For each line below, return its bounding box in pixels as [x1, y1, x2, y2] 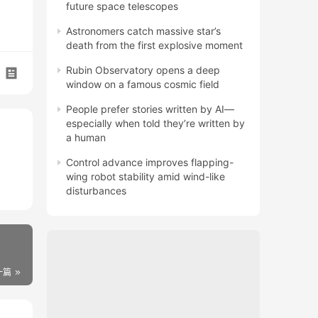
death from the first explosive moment [66, 39, 243, 52]
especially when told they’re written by [66, 117, 245, 130]
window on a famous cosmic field [66, 78, 219, 91]
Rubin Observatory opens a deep [66, 64, 220, 77]
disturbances [66, 185, 126, 197]
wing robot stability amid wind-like [66, 170, 225, 183]
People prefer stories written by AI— [66, 103, 234, 116]
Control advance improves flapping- [66, 156, 234, 169]
